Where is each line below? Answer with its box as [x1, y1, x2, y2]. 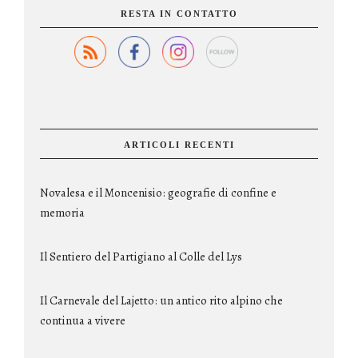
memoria [40, 205, 85, 221]
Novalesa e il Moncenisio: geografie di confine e [40, 185, 276, 201]
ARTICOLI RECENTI [123, 140, 235, 150]
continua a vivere [40, 312, 125, 329]
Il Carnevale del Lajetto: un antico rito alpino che [40, 292, 283, 309]
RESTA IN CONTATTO [120, 9, 238, 19]
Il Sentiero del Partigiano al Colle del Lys [40, 249, 242, 265]
